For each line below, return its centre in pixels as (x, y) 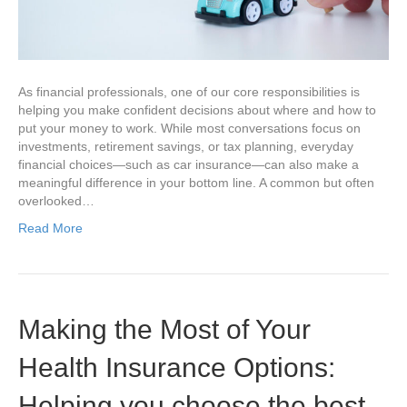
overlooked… (56, 201)
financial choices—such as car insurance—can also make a (189, 165)
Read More (50, 228)
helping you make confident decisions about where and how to (197, 110)
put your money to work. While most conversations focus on (189, 129)
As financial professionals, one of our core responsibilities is (189, 92)
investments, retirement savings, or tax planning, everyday (186, 147)
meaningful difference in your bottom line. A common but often (196, 183)
